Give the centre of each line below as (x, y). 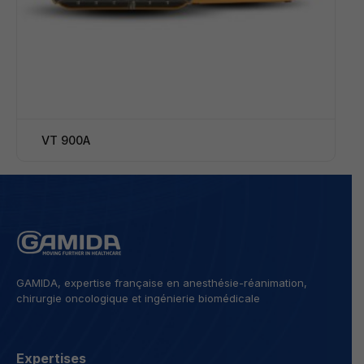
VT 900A (66, 140)
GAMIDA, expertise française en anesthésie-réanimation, (162, 283)
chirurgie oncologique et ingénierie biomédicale (138, 298)
